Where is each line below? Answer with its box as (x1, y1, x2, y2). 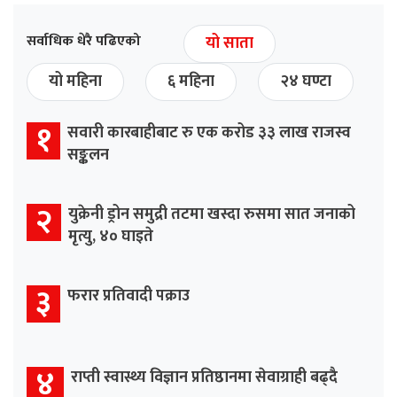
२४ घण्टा (280, 67, 331, 95)
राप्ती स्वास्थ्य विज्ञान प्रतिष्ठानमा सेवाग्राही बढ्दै (71, 363, 338, 391)
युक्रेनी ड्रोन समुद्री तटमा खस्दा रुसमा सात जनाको (68, 200, 355, 228)
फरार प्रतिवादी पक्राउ (67, 282, 190, 309)
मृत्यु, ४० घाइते (68, 222, 153, 250)
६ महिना (167, 67, 214, 95)
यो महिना (49, 67, 102, 95)
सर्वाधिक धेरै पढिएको (27, 28, 141, 53)
